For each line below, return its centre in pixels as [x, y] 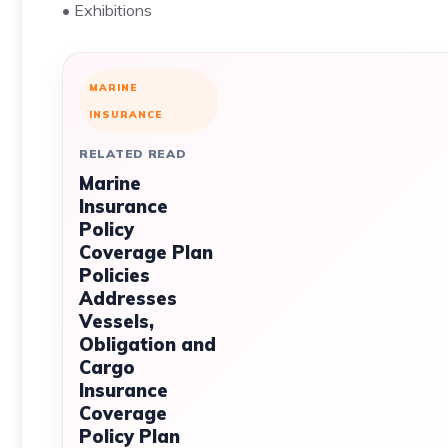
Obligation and [147, 344]
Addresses [128, 298]
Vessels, [116, 321]
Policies [114, 275]
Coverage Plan [146, 252]
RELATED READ [133, 153]
